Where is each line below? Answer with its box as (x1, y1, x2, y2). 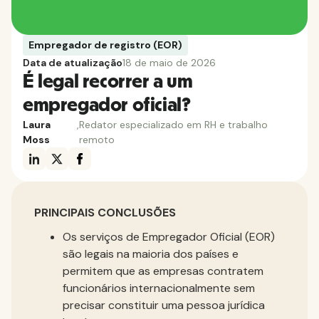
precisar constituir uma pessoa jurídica (63, 298, 265, 313)
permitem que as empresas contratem (63, 263, 263, 278)
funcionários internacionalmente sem (63, 281, 255, 296)
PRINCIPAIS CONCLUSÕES (34, 205, 176, 220)
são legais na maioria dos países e (63, 246, 239, 261)
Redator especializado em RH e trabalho (79, 118, 268, 131)
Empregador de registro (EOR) (28, 38, 182, 51)
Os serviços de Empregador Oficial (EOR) (63, 229, 275, 244)
